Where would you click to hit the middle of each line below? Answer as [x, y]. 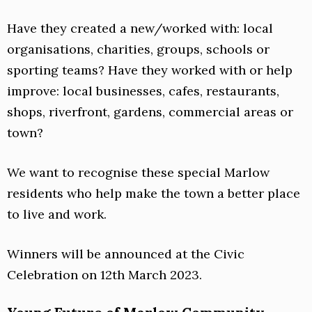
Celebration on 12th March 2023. [104, 275]
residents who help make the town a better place [154, 194]
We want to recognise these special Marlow [138, 173]
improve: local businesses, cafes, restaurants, [143, 91]
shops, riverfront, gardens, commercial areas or [150, 112]
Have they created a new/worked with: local [140, 29]
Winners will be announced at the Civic [126, 254]
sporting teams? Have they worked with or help [150, 70]
